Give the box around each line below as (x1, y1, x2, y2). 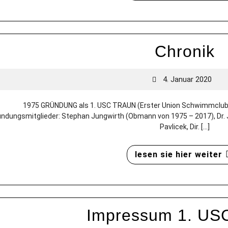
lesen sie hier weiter (134, 150, 222, 160)
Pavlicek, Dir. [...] (159, 123, 210, 131)
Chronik (154, 42, 215, 61)
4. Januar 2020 (163, 75, 212, 84)
